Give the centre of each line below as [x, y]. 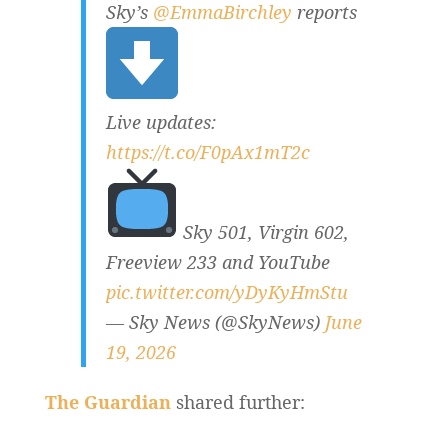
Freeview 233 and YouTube [217, 262]
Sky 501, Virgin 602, [263, 232]
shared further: [237, 402]
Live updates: [160, 122]
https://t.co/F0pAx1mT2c [207, 152]
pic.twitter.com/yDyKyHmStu [226, 292]
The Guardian [107, 402]
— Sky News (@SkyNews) [215, 322]
